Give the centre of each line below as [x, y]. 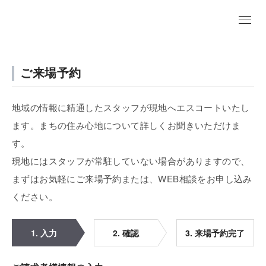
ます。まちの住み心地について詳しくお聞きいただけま [126, 125]
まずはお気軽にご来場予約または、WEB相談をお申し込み [132, 178]
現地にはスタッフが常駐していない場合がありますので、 [131, 161]
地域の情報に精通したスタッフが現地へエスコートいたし [131, 107]
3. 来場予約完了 [215, 233]
